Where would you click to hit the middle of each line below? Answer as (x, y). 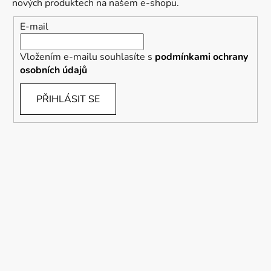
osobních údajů (54, 70)
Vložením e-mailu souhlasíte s (87, 57)
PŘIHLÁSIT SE (68, 100)
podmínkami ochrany (201, 57)
